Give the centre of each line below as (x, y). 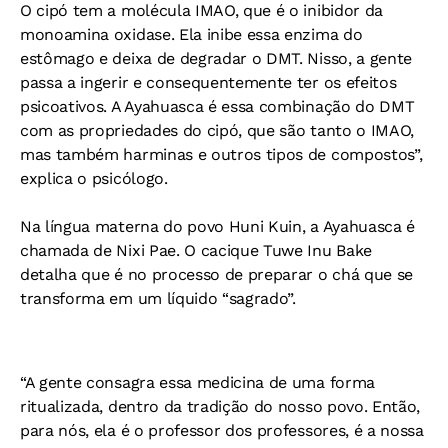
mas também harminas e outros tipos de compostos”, (221, 154)
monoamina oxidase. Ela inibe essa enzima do (191, 34)
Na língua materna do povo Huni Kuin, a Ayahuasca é (217, 226)
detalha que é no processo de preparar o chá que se (216, 274)
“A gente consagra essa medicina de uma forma (197, 382)
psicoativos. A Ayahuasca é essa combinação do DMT (217, 106)
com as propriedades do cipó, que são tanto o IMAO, (217, 130)
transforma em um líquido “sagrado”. (158, 298)
